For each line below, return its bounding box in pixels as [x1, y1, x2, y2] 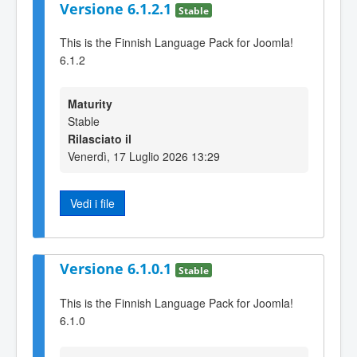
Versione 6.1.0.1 [60, 258, 175, 278]
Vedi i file [70, 194, 115, 211]
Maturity [68, 95, 112, 112]
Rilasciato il [68, 130, 131, 147]
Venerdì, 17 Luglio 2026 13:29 [68, 147, 220, 164]
